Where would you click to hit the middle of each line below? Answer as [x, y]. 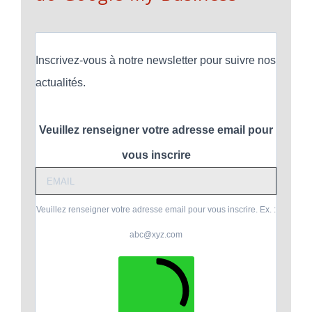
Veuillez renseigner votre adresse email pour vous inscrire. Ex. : [156, 209]
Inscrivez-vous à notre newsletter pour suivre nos [156, 61]
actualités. [61, 83]
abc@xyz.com [156, 234]
